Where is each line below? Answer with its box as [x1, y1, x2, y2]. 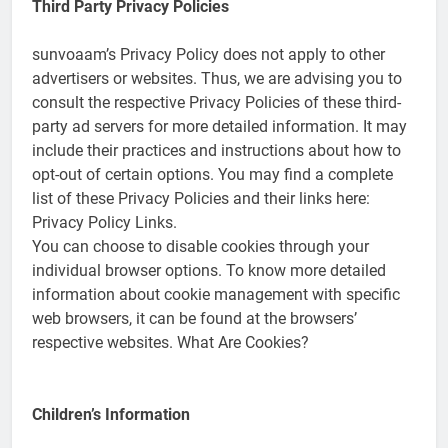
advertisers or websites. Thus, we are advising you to [32, 68, 402, 88]
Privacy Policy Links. [32, 212, 177, 232]
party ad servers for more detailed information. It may [32, 116, 407, 136]
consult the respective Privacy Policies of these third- [32, 92, 401, 112]
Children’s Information [32, 404, 190, 424]
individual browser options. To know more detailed [32, 260, 386, 280]
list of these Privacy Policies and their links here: [32, 188, 370, 208]
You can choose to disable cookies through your [32, 236, 369, 256]
